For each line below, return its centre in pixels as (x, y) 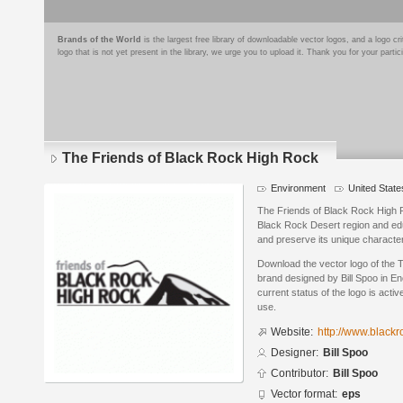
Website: (292, 332)
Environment (298, 188)
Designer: (295, 353)
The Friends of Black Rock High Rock (190, 158)
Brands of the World (99, 40)
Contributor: (300, 374)
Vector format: (304, 394)
